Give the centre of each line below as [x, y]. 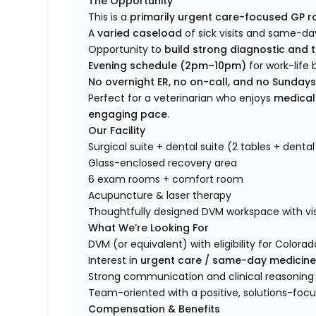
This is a [109, 17]
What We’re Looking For [149, 228]
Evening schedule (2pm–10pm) [168, 66]
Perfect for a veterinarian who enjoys [181, 98]
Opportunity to [127, 50]
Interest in [115, 261]
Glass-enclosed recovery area [163, 163]
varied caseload [140, 34]
